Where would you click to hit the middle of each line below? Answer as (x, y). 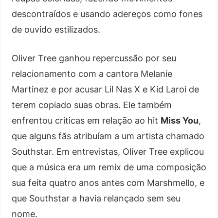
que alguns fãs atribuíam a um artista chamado (108, 136)
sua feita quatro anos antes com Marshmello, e (108, 182)
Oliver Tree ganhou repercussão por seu (94, 58)
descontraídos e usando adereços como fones (107, 14)
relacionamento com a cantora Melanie (92, 73)
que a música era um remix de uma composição (109, 167)
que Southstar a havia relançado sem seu (96, 198)
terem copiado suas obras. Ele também (92, 105)
